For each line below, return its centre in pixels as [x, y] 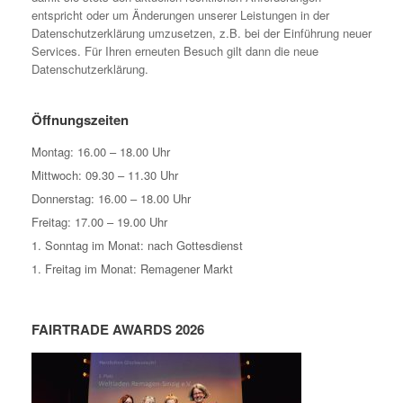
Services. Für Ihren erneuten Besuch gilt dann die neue [175, 51]
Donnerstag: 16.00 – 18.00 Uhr [111, 199]
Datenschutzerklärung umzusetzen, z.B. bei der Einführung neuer [201, 33]
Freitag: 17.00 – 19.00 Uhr [99, 222]
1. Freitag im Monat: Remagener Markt [132, 269]
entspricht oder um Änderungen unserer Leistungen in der [180, 15]
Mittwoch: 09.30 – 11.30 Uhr [105, 175]
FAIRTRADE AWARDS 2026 [118, 330]
